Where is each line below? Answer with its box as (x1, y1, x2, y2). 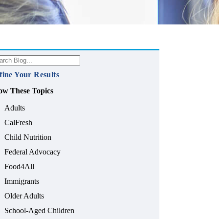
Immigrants (4, 177, 40, 186)
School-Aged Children (4, 206, 75, 215)
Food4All (4, 162, 35, 171)
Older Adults (4, 192, 44, 200)
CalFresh (4, 118, 33, 127)
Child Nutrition (4, 133, 52, 142)
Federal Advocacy (4, 148, 61, 156)
